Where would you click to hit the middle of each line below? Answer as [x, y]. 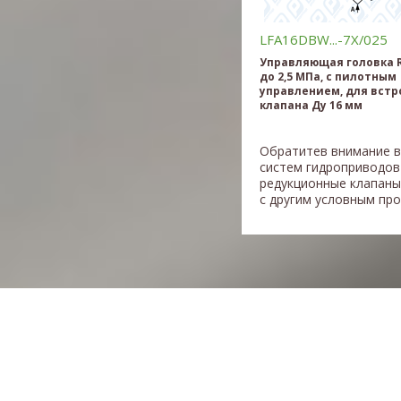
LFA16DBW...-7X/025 [324, 39]
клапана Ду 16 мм [311, 104]
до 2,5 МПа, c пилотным [328, 76]
